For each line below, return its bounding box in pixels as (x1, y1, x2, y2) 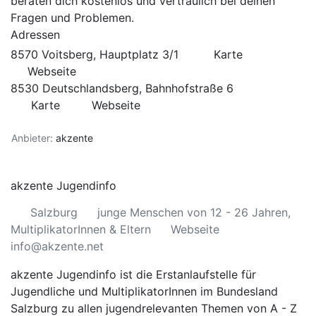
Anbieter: (11, 132, 53, 144)
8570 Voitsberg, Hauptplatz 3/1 (11, 47, 182, 61)
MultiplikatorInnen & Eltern (11, 222, 151, 236)
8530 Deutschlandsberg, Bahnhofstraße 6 (11, 81, 233, 95)
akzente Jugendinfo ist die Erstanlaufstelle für (11, 267, 256, 281)
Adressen (11, 28, 60, 42)
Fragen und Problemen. (11, 11, 134, 25)
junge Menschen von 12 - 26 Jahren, (97, 205, 291, 219)
